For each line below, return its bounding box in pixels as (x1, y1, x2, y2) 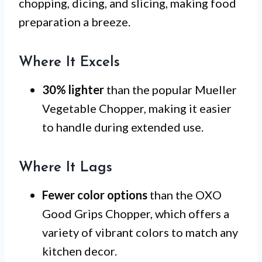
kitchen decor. (42, 243, 117, 258)
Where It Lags (19, 160, 112, 175)
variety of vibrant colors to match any (42, 225, 238, 239)
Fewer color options (42, 187, 147, 202)
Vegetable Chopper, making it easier (42, 101, 232, 115)
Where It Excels (19, 55, 120, 70)
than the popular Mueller (104, 82, 237, 96)
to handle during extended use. (42, 119, 204, 134)
